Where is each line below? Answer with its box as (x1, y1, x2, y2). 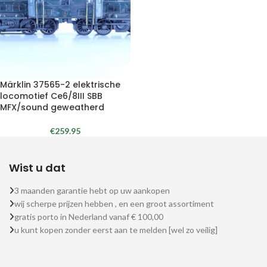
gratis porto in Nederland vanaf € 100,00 (14, 212, 163, 222)
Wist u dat (9, 160, 66, 175)
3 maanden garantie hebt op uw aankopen (14, 185, 170, 195)
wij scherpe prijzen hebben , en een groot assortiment (14, 198, 214, 209)
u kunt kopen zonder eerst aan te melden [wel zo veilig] (14, 225, 218, 235)
